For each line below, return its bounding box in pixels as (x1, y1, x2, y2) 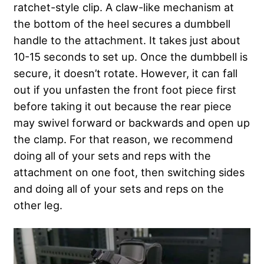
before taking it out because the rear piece (14, 100, 232, 113)
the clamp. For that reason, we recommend (14, 133, 233, 146)
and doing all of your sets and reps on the (14, 182, 224, 196)
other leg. (14, 199, 65, 212)
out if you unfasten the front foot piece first (14, 83, 236, 97)
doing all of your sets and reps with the (14, 149, 211, 163)
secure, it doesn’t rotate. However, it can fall (14, 67, 237, 80)
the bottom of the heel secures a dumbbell (14, 17, 230, 31)
